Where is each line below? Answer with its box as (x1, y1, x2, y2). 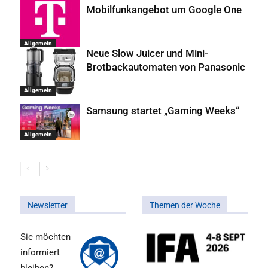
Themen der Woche (150, 200, 220, 211)
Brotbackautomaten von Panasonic (86, 61, 245, 74)
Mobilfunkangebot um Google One (86, 4, 242, 16)
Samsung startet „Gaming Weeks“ (86, 105, 239, 117)
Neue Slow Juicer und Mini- (86, 47, 208, 60)
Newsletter (28, 200, 68, 211)
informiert (20, 247, 60, 258)
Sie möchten (20, 232, 71, 243)
